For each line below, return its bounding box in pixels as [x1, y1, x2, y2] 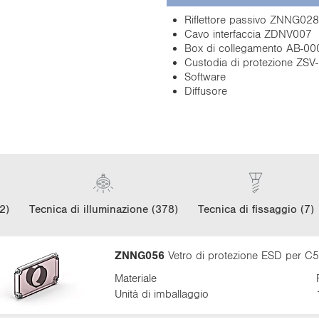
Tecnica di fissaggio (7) [197, 203, 314, 214]
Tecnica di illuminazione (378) [28, 203, 178, 214]
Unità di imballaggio [114, 288, 209, 299]
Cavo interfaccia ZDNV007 [184, 28, 312, 39]
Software [184, 70, 226, 82]
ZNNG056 [114, 249, 164, 261]
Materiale [114, 272, 157, 283]
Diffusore [184, 85, 227, 96]
